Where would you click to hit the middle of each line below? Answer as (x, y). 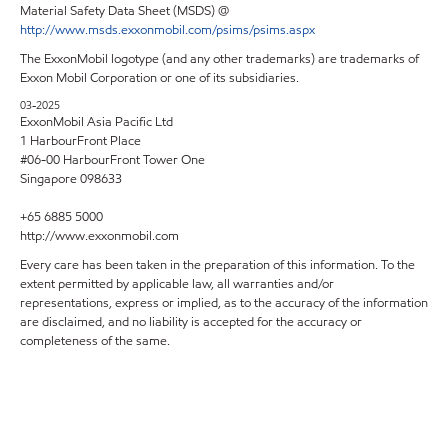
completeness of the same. (95, 340)
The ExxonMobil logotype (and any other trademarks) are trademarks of (219, 58)
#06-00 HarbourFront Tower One (112, 159)
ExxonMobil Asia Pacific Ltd (96, 121)
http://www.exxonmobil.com (99, 235)
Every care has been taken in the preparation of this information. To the (217, 264)
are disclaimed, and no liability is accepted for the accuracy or (191, 321)
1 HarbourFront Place (80, 140)
